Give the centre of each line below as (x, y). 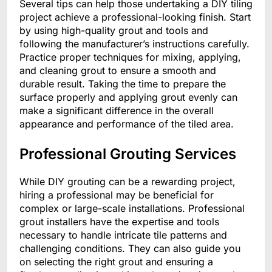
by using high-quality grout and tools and (114, 31)
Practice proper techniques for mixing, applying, (130, 57)
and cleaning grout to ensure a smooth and (118, 71)
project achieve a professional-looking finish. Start (135, 17)
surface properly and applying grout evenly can (128, 97)
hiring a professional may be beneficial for (117, 195)
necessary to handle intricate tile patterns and (123, 235)
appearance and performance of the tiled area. (127, 124)
